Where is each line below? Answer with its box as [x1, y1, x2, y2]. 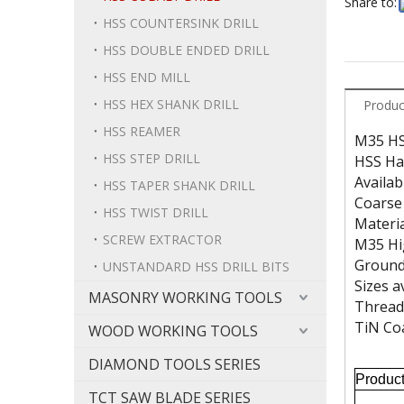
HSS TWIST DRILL [103, 204, 208, 221]
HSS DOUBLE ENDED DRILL [103, 41, 270, 59]
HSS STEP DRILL [103, 150, 200, 167]
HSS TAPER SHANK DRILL [103, 177, 255, 194]
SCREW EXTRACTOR [103, 231, 222, 248]
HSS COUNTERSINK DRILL [103, 14, 259, 32]
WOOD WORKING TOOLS [88, 321, 258, 341]
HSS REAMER [103, 123, 180, 140]
